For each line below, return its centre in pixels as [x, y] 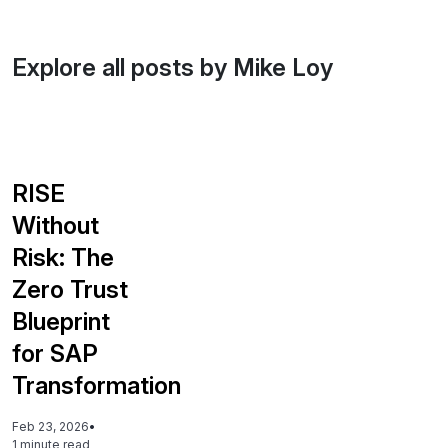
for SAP [55, 353]
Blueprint [61, 321]
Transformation [96, 385]
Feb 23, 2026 [50, 426]
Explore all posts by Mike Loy [172, 67]
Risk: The [63, 257]
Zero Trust [70, 289]
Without [55, 225]
